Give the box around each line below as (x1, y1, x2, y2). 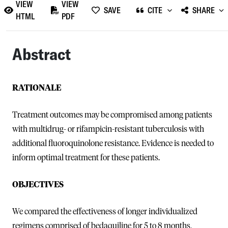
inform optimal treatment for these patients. (12, 153, 160, 162)
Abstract (12, 43, 71, 64)
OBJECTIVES (12, 180, 64, 189)
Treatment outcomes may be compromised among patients (12, 110, 212, 119)
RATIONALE (12, 83, 61, 92)
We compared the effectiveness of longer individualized (12, 207, 197, 216)
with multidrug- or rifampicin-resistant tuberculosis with (12, 125, 204, 133)
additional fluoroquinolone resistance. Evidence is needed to (12, 139, 214, 148)
